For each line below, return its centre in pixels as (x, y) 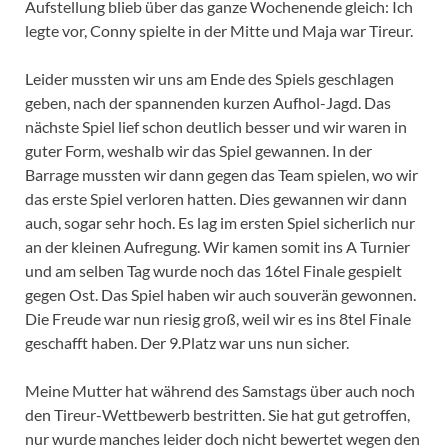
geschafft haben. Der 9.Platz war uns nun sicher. (187, 343)
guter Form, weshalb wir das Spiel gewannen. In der (198, 151)
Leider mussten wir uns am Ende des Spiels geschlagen (209, 79)
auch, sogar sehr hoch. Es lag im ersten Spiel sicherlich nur (220, 223)
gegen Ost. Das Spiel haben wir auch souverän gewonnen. (220, 295)
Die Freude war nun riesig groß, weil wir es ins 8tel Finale (218, 319)
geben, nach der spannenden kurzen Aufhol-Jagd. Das (208, 103)
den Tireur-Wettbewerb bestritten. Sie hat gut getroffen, (217, 415)
